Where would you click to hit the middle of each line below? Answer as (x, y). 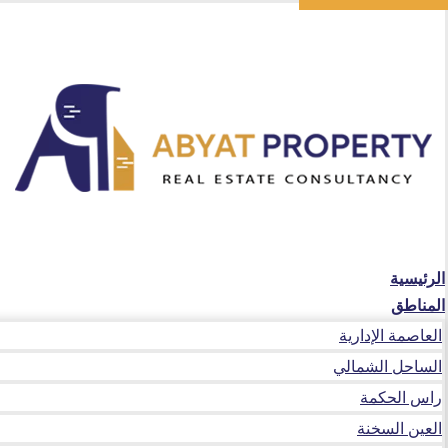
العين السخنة (399, 427)
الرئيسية (417, 277)
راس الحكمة (401, 396)
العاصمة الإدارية (390, 334)
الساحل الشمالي (387, 365)
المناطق (418, 304)
